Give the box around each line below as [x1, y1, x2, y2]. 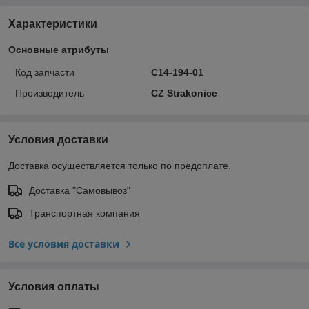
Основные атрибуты [8, 43, 109, 55]
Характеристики [8, 17, 97, 30]
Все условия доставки [8, 237, 119, 250]
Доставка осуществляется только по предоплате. [8, 159, 231, 171]
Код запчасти [15, 66, 74, 78]
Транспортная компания [29, 207, 140, 219]
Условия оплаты [8, 280, 99, 292]
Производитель [15, 87, 84, 99]
